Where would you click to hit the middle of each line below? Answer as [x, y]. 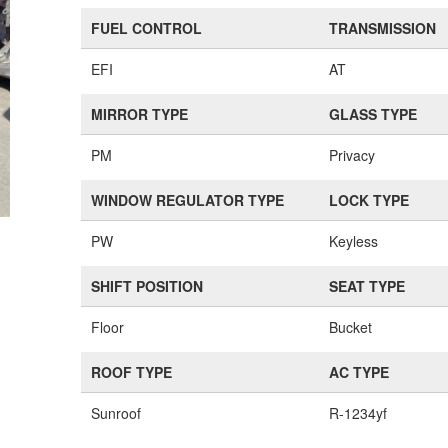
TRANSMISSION [383, 28]
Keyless [354, 241]
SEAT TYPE [367, 286]
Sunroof [116, 413]
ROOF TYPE [132, 372]
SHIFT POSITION [147, 286]
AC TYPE [359, 372]
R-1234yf [358, 413]
